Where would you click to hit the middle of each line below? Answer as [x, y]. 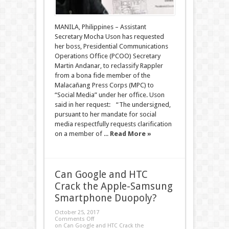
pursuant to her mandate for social [105, 114]
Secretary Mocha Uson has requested [109, 37]
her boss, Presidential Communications [111, 46]
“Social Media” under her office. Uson [109, 95]
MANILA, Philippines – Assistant [100, 27]
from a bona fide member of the [102, 75]
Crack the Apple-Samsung [113, 186]
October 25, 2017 [77, 212]
